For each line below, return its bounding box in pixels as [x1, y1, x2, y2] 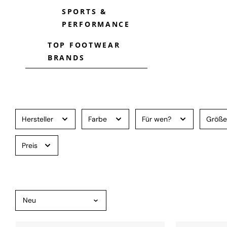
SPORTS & [62, 7, 107, 16]
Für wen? [142, 115, 173, 124]
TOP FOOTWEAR [48, 40, 121, 50]
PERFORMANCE [62, 19, 130, 29]
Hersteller [22, 115, 55, 124]
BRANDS [48, 53, 85, 62]
